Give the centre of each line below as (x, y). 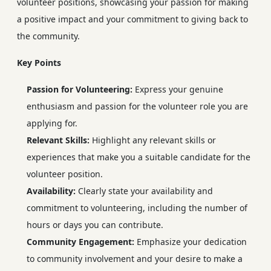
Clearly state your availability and (144, 191)
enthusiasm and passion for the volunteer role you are (137, 106)
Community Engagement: (80, 241)
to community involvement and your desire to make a (135, 258)
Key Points (39, 62)
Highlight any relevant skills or (153, 140)
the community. (48, 36)
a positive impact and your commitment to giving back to (132, 19)
